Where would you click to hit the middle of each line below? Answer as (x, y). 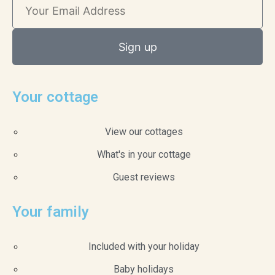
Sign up (137, 47)
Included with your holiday (144, 247)
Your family (51, 212)
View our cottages (144, 132)
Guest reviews (144, 177)
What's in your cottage (144, 155)
